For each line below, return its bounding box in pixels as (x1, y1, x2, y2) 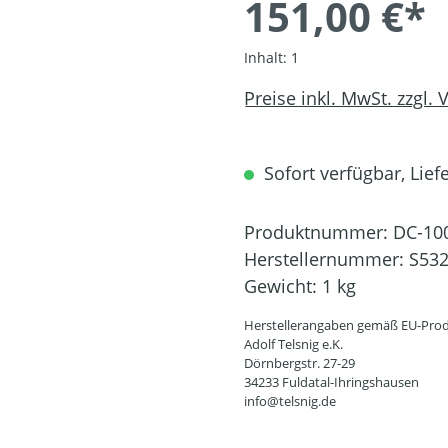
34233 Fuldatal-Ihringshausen (244, 373, 419, 392)
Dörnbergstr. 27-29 (244, 354, 355, 373)
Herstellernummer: (244, 247, 409, 272)
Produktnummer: (244, 220, 393, 245)
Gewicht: (244, 274, 322, 299)
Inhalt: (244, 48, 291, 68)
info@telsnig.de (244, 392, 336, 411)
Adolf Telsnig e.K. (244, 335, 343, 354)
